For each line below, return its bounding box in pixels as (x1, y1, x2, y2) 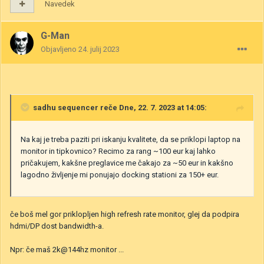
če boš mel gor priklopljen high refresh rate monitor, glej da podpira (10, 210, 239, 219)
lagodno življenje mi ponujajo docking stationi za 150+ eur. (21, 170, 219, 180)
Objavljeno (41, 45, 78, 54)
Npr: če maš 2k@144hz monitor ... (10, 245, 124, 255)
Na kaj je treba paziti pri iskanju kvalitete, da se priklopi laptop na (21, 135, 240, 144)
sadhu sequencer (33, 103, 98, 113)
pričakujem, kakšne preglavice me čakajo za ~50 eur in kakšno (21, 159, 233, 168)
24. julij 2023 (78, 45, 120, 54)
